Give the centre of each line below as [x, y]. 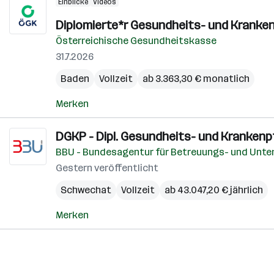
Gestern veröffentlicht [107, 168]
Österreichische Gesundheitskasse [136, 41]
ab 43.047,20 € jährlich [214, 190]
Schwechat [86, 190]
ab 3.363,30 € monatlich [196, 79]
